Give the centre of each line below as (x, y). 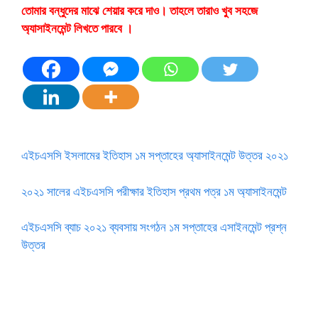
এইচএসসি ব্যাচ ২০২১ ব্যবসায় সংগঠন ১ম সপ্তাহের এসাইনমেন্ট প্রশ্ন (154, 227)
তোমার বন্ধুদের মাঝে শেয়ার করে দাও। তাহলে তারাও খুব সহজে (139, 10)
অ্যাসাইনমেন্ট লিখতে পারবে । (77, 28)
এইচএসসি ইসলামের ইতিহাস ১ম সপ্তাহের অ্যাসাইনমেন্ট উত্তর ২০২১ (155, 155)
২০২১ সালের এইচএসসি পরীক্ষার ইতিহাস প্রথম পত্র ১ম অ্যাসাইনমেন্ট (154, 191)
